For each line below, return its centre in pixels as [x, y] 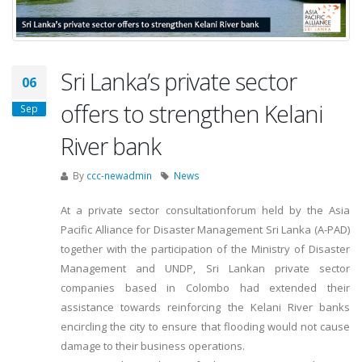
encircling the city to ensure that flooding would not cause [205, 327]
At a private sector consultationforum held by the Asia [205, 210]
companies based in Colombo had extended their [205, 288]
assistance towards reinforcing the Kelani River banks [205, 307]
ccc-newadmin [119, 176]
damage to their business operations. [153, 346]
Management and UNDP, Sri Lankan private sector [205, 269]
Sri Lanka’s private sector [179, 82]
